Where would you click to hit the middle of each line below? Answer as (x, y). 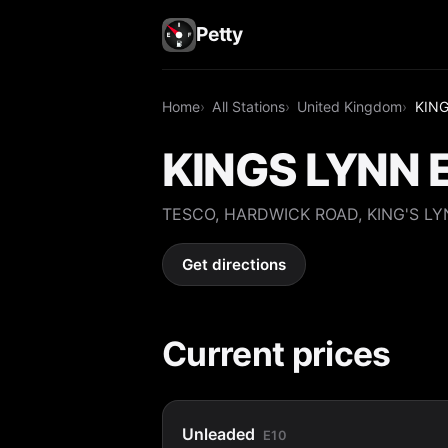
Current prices (276, 353)
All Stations (249, 106)
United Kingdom (350, 106)
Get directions (234, 265)
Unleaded (219, 433)
